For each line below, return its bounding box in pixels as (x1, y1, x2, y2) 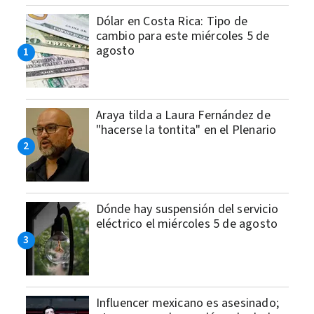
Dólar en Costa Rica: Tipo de (95, 13, 248, 31)
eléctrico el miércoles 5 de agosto (95, 215, 278, 233)
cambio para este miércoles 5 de (95, 27, 270, 46)
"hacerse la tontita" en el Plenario (95, 121, 277, 139)
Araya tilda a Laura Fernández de (95, 107, 271, 125)
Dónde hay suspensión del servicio (95, 200, 279, 219)
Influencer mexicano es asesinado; (95, 294, 280, 313)
